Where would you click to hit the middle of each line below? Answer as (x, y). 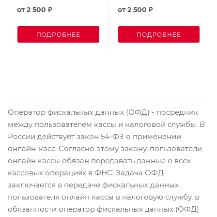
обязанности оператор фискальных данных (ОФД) (103, 209)
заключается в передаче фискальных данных (93, 185)
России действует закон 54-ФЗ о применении (94, 136)
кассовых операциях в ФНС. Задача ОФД (86, 172)
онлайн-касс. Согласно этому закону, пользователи (105, 148)
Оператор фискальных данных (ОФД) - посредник (103, 112)
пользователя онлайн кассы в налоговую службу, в (103, 197)
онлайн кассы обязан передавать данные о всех (99, 160)
